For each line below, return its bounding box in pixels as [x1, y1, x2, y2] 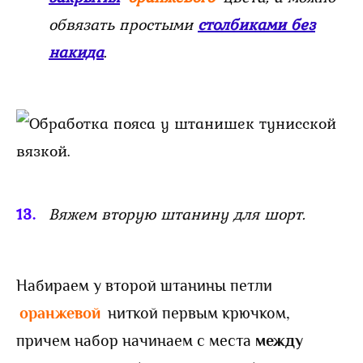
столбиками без [198, 12, 315, 37]
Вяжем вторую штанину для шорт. [49, 202, 305, 227]
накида [49, 40, 104, 65]
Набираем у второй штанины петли [16, 276, 272, 295]
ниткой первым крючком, [108, 304, 290, 322]
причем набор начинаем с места [16, 331, 255, 350]
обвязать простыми [49, 12, 198, 37]
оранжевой [19, 304, 105, 322]
